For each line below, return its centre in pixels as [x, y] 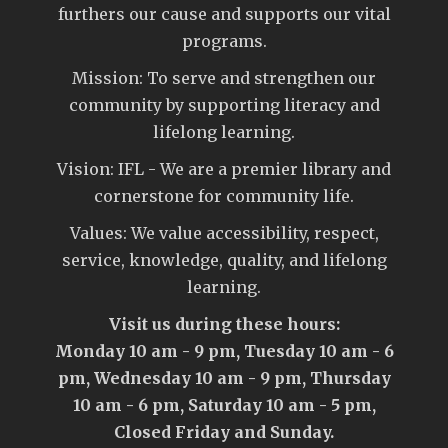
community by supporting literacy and [224, 104]
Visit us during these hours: [224, 323]
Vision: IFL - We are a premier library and [224, 168]
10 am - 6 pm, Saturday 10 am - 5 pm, [224, 404]
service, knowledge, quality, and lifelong [224, 259]
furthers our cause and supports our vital [224, 13]
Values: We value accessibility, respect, [224, 232]
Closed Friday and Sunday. [224, 431]
